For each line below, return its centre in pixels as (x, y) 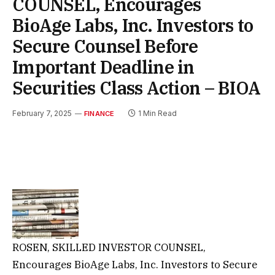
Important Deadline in (103, 67)
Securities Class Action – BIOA (137, 87)
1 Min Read (157, 113)
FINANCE (99, 113)
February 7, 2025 (42, 113)
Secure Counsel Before (105, 46)
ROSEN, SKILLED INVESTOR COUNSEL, (109, 247)
